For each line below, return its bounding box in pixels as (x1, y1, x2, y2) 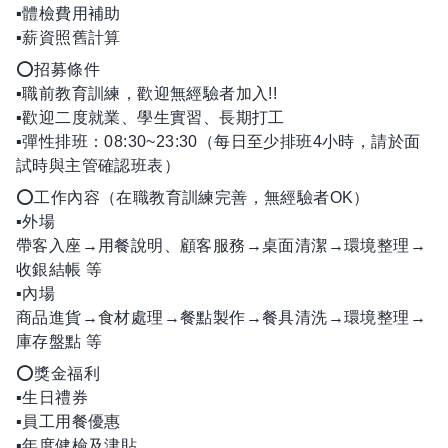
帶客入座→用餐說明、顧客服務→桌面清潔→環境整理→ (16, 237, 426, 254)
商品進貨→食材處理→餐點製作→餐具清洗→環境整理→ (16, 309, 426, 326)
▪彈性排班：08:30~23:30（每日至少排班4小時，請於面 (16, 133, 421, 150)
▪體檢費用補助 (16, 5, 121, 22)
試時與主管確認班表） (16, 157, 180, 174)
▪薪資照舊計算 (16, 29, 121, 46)
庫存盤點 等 (16, 333, 103, 350)
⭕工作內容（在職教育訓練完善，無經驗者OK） (16, 189, 370, 206)
